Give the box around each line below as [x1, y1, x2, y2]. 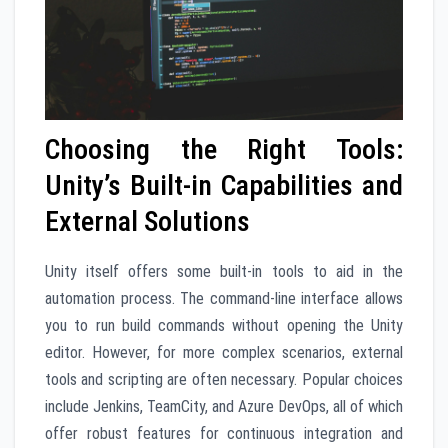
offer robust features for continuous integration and [45, 424, 403, 444]
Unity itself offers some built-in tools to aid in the [45, 262, 403, 282]
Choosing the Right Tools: [45, 133, 403, 167]
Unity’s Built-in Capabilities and [45, 169, 403, 203]
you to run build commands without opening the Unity [45, 316, 403, 336]
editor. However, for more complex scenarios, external [45, 343, 403, 363]
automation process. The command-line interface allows [45, 289, 403, 309]
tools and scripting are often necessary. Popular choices [45, 370, 403, 390]
